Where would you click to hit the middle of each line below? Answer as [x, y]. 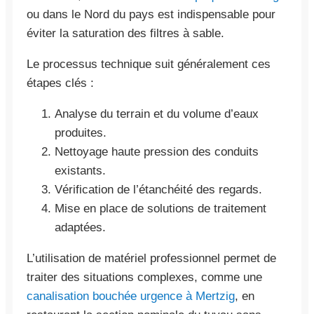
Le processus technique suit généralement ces [149, 64]
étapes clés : [60, 83]
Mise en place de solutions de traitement [161, 208]
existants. [80, 170]
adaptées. [80, 227]
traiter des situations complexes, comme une [144, 277]
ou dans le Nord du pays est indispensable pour [151, 14]
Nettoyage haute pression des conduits [157, 151]
